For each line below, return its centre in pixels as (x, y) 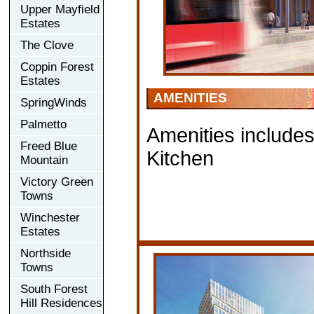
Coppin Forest (57, 67)
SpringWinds (54, 102)
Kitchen (180, 158)
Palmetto (43, 124)
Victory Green (57, 182)
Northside (46, 253)
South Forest (54, 289)
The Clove (47, 45)
